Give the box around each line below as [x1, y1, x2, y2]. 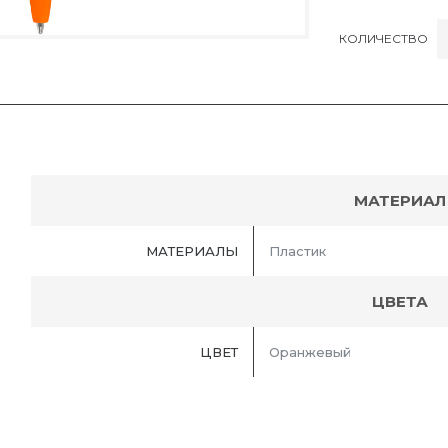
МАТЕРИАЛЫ [146, 243, 238, 260]
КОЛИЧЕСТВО [339, 30, 428, 46]
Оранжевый [269, 344, 351, 361]
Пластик [269, 243, 326, 260]
